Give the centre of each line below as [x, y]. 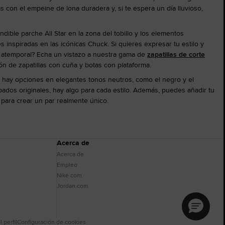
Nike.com [69, 175]
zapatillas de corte [176, 54]
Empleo [67, 164]
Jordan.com [72, 186]
